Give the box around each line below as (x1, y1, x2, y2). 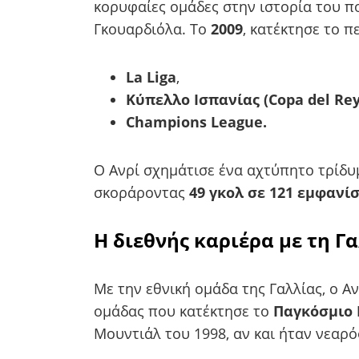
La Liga (126, 67, 176, 87)
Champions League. (126, 111, 267, 131)
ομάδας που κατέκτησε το (94, 301, 273, 321)
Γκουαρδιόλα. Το (94, 18, 211, 38)
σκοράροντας (94, 182, 185, 202)
